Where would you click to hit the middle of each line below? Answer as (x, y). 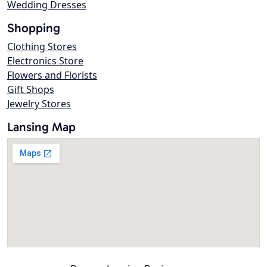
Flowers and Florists (52, 75)
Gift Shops (31, 90)
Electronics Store (45, 61)
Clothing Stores (42, 47)
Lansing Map (41, 127)
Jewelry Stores (39, 104)
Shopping (34, 28)
